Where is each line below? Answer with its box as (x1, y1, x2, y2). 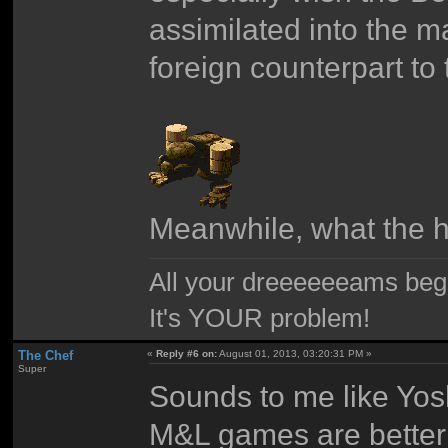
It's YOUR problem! (149, 303, 371, 332)
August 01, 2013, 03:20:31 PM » (217, 348, 373, 360)
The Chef (17, 348, 73, 364)
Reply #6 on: (156, 348, 218, 360)
